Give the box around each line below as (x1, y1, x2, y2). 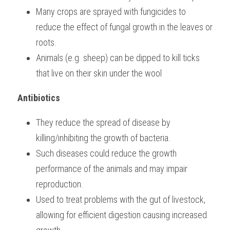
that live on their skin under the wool (36, 68, 170, 79)
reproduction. (36, 179, 83, 189)
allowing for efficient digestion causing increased (36, 209, 207, 220)
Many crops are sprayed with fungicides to (36, 6, 186, 17)
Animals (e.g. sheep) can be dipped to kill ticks (36, 52, 200, 63)
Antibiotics (17, 92, 60, 103)
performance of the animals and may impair (36, 163, 187, 174)
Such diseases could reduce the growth (36, 148, 177, 159)
